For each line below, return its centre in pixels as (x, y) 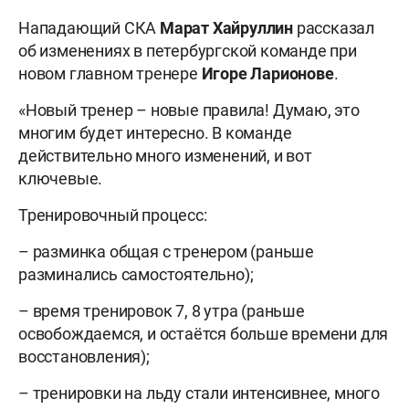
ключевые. (61, 179)
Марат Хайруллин (227, 28)
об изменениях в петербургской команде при (188, 51)
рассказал (334, 28)
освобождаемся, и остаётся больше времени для (204, 334)
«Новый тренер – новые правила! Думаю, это (189, 110)
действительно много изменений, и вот (165, 156)
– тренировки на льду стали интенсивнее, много (199, 393)
